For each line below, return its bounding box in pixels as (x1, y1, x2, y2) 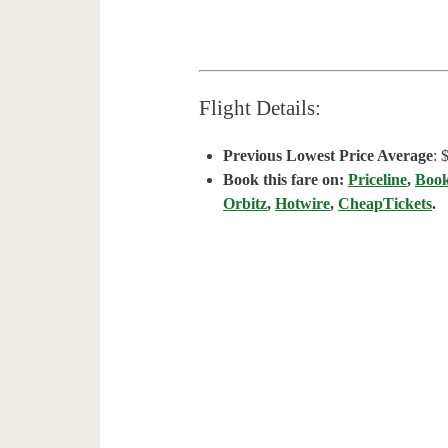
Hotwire (275, 195, 331, 213)
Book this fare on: (223, 171, 349, 189)
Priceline (348, 171, 408, 189)
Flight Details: (199, 96, 322, 121)
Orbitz (223, 195, 268, 213)
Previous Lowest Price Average (223, 147, 434, 165)
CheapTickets (338, 195, 433, 213)
